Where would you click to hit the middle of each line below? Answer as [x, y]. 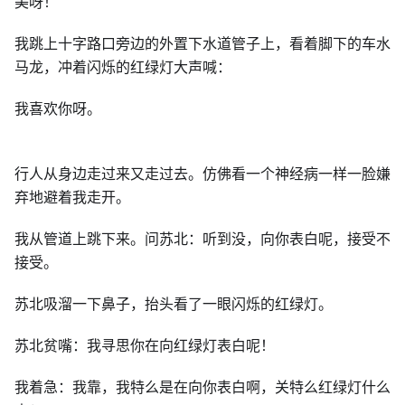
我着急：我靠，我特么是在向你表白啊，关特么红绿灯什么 [202, 387]
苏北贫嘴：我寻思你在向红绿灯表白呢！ [145, 345]
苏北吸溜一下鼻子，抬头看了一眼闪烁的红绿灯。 [174, 304]
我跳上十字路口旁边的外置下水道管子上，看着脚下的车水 [202, 43]
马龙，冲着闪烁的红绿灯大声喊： [123, 67]
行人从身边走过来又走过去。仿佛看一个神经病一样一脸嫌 [202, 174]
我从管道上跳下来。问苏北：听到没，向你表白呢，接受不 [202, 239]
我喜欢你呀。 [58, 108]
